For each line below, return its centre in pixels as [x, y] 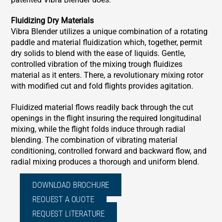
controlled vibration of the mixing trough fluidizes [97, 64]
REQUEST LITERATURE [69, 214]
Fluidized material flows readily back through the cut [102, 108]
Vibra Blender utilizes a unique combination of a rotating [110, 32]
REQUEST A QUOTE [63, 199]
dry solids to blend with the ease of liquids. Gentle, [98, 54]
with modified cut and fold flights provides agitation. [103, 86]
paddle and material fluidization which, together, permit [107, 43]
